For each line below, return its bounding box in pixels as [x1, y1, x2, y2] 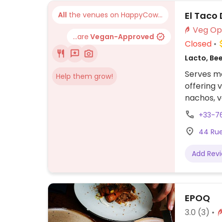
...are [73, 31, 89, 42]
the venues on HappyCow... [67, 9, 163, 20]
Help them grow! [56, 71, 113, 81]
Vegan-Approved [89, 31, 154, 42]
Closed [185, 38, 212, 50]
